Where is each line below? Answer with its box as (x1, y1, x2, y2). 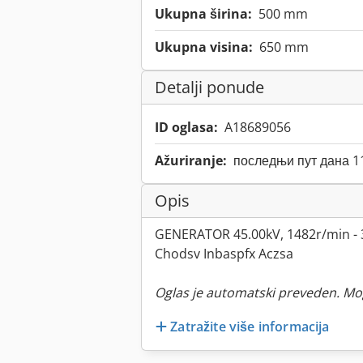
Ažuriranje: (155, 152, 227, 170)
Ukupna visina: (155, 38, 253, 57)
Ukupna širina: (155, 5, 252, 23)
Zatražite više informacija (170, 317, 330, 335)
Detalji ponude (155, 76, 264, 99)
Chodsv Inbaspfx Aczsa (155, 245, 293, 263)
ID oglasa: (155, 118, 218, 137)
